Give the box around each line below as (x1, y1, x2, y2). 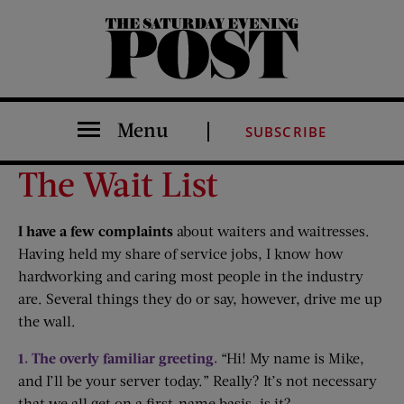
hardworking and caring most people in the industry (18, 267, 363, 284)
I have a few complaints (18, 222, 173, 239)
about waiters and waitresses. (173, 222, 370, 239)
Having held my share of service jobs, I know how (18, 244, 344, 262)
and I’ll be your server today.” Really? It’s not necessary (18, 372, 377, 389)
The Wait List (18, 162, 218, 204)
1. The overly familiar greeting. (18, 349, 221, 366)
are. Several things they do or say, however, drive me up (18, 289, 381, 307)
